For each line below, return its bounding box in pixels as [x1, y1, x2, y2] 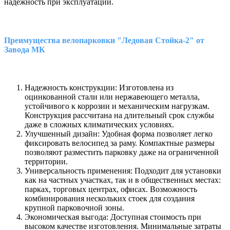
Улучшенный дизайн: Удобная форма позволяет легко [25, 129, 213, 138]
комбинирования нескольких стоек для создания [25, 194, 195, 203]
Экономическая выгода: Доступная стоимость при [25, 212, 201, 221]
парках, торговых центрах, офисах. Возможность [25, 184, 197, 194]
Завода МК [4, 45, 45, 54]
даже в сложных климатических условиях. [25, 120, 174, 129]
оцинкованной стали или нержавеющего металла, [25, 92, 200, 101]
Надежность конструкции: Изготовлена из [25, 83, 174, 92]
